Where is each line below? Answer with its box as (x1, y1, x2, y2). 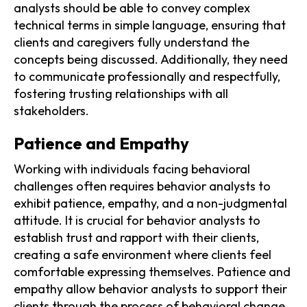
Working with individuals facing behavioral (14, 160, 250, 177)
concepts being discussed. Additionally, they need (14, 51, 288, 67)
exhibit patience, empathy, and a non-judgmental (14, 195, 287, 211)
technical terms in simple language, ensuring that (14, 16, 286, 33)
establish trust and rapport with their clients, (14, 229, 259, 245)
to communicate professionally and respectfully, (14, 68, 280, 84)
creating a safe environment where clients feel (14, 246, 271, 262)
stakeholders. (14, 102, 89, 119)
